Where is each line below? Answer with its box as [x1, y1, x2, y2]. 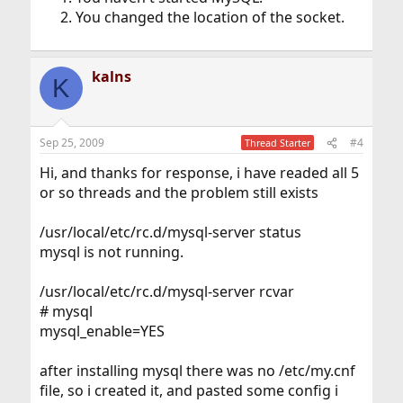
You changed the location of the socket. [75, 7, 345, 28]
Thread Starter [245, 136, 311, 150]
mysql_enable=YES [39, 321, 165, 342]
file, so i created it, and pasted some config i [39, 381, 338, 401]
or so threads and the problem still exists [39, 183, 318, 203]
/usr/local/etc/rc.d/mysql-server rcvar [39, 282, 294, 302]
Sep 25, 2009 [39, 135, 104, 151]
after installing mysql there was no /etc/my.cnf [39, 361, 355, 381]
